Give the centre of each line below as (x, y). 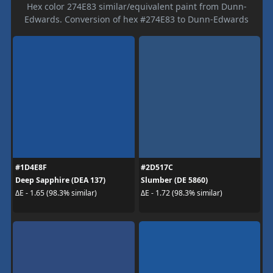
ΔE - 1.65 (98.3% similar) (56, 193)
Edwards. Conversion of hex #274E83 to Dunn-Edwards (136, 19)
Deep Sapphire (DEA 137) (60, 180)
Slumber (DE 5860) (174, 180)
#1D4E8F (31, 167)
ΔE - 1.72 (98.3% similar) (182, 193)
